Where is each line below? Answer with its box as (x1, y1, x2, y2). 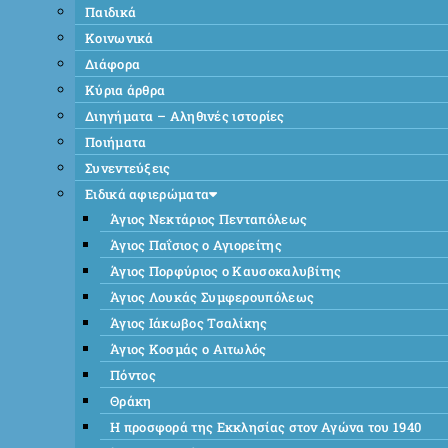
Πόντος (110, 365, 156, 384)
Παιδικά (85, 2, 137, 21)
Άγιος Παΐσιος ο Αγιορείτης (110, 235, 282, 254)
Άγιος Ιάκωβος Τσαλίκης (110, 313, 268, 332)
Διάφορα (85, 54, 141, 73)
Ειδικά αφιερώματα (85, 184, 210, 203)
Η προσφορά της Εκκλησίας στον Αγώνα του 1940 (110, 417, 422, 436)
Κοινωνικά (85, 28, 154, 47)
